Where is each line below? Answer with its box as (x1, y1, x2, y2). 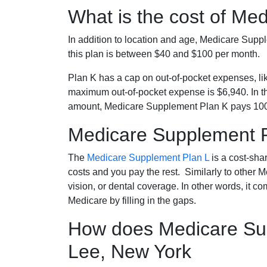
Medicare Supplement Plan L (87, 152, 209, 163)
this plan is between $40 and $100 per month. (68, 48, 260, 59)
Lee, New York (68, 240, 191, 262)
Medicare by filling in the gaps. (68, 195, 196, 206)
